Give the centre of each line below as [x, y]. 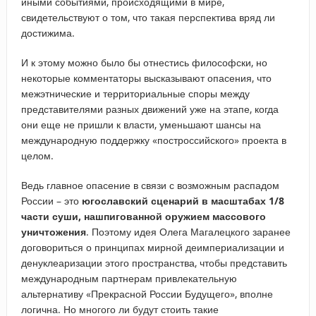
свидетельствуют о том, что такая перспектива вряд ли [148, 17]
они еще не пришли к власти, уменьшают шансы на [141, 124]
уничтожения [53, 231]
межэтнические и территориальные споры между [135, 93]
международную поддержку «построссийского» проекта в [153, 140]
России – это [51, 200]
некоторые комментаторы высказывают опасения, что [146, 78]
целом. [37, 155]
